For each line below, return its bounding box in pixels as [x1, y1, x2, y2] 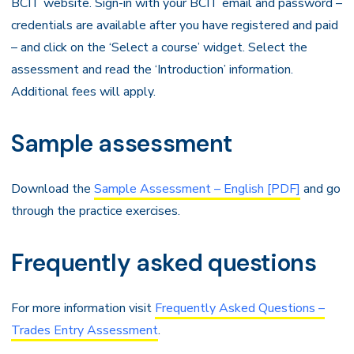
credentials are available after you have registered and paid [11, 17, 338, 34]
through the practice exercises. [11, 202, 180, 220]
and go [300, 180, 341, 198]
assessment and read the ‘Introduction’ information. [11, 61, 293, 78]
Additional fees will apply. [11, 83, 156, 100]
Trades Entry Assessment [11, 322, 158, 339]
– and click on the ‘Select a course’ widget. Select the [11, 39, 307, 56]
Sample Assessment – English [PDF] [94, 180, 300, 198]
